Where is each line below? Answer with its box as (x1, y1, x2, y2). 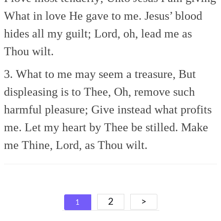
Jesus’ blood (142, 9, 203, 22)
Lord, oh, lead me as (91, 27, 192, 40)
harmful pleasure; (4, 103, 89, 116)
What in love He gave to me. (4, 9, 142, 22)
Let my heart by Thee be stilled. (22, 120, 179, 134)
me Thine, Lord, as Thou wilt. (4, 138, 148, 151)
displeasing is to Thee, (4, 85, 111, 98)
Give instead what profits (88, 103, 212, 116)
